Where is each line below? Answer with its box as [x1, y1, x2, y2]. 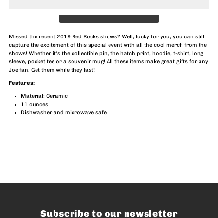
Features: [9, 79, 35, 86]
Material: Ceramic [21, 92, 68, 99]
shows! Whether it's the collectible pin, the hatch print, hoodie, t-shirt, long [9, 50, 204, 56]
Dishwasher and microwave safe [21, 109, 107, 116]
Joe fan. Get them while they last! [9, 66, 95, 73]
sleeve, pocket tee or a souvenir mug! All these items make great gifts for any [9, 58, 209, 65]
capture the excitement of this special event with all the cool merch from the [9, 41, 207, 48]
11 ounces [21, 101, 49, 108]
